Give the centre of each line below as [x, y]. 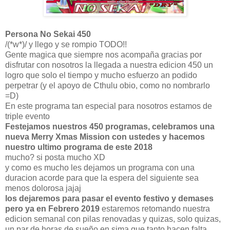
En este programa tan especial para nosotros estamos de [109, 106]
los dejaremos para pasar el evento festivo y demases [109, 199]
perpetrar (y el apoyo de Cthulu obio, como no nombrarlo [108, 86]
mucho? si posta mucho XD [55, 158]
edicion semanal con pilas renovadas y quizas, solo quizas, [113, 219]
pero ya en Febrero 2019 [53, 209]
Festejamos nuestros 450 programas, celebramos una [110, 127]
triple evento [27, 117]
